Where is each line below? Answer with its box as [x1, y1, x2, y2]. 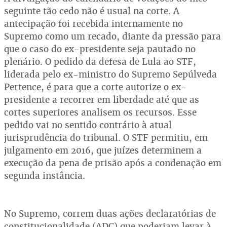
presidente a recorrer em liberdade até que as [4, 93, 199, 105]
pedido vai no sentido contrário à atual [4, 119, 172, 131]
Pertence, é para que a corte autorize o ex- [4, 81, 186, 93]
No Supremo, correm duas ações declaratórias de [4, 207, 216, 219]
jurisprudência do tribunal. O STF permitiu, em [4, 131, 208, 143]
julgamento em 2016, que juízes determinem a [4, 144, 202, 156]
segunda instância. [4, 169, 85, 181]
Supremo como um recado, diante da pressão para [4, 30, 221, 42]
